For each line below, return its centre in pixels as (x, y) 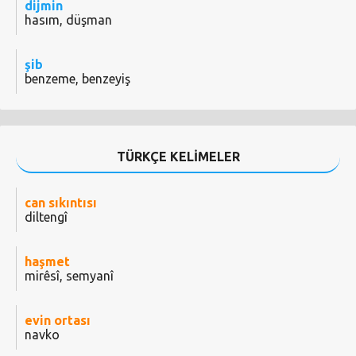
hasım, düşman (68, 20)
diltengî (46, 217)
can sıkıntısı (61, 203)
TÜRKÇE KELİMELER (178, 157)
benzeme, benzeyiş (77, 79)
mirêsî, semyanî (69, 276)
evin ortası (58, 321)
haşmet (47, 262)
